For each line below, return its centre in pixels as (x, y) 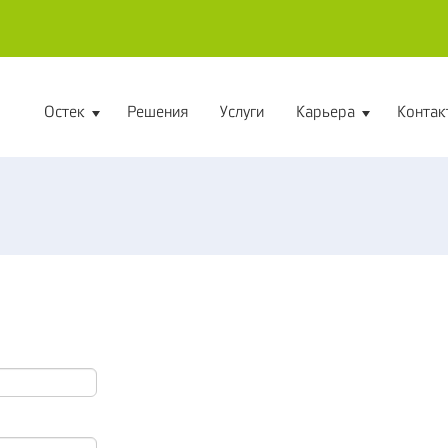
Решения (157, 111)
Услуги (242, 111)
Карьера (325, 111)
